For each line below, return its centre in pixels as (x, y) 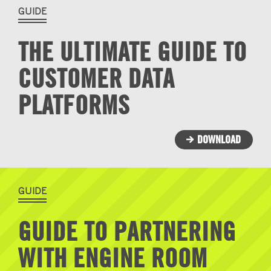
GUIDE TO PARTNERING (127, 231)
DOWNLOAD (219, 139)
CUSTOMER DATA (96, 78)
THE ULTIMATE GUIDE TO (132, 51)
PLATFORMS (74, 104)
